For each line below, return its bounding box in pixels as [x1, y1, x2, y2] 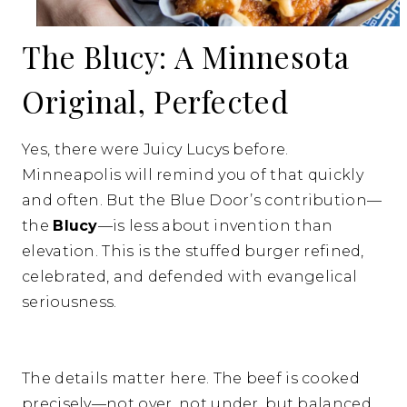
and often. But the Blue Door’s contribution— [22, 192, 382, 210]
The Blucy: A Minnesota [22, 36, 350, 77]
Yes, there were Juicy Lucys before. [22, 141, 289, 159]
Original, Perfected [22, 81, 289, 122]
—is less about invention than [97, 217, 333, 235]
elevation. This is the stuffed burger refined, [22, 243, 364, 261]
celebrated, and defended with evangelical [22, 268, 358, 286]
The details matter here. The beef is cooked [22, 370, 360, 388]
